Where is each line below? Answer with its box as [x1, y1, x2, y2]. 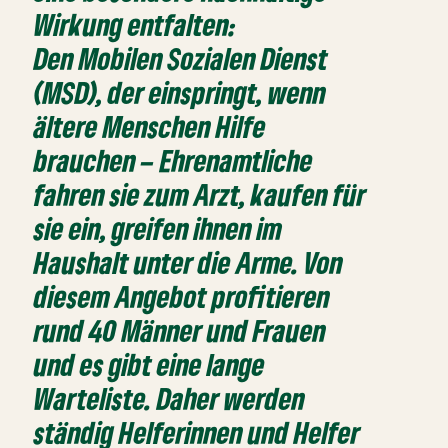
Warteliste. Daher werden [34, 380, 306, 418]
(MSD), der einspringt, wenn [34, 74, 327, 112]
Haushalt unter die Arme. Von [34, 244, 344, 282]
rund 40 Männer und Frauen [34, 312, 327, 350]
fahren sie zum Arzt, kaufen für [34, 176, 367, 214]
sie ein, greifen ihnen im [34, 210, 283, 248]
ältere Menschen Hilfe [34, 108, 267, 146]
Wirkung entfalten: [34, 6, 237, 44]
